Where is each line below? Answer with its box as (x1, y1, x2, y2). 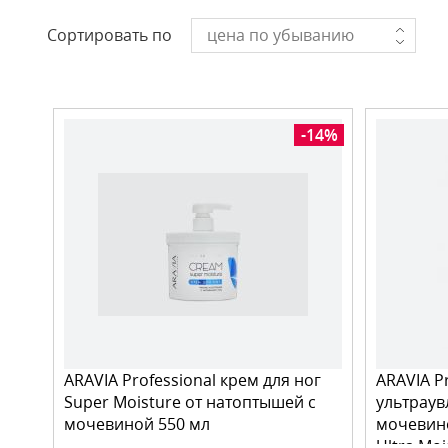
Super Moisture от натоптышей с (64, 391, 316, 413)
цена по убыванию (207, 24, 354, 46)
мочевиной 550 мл (64, 413, 210, 435)
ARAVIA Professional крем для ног (64, 369, 321, 391)
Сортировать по (47, 24, 172, 46)
